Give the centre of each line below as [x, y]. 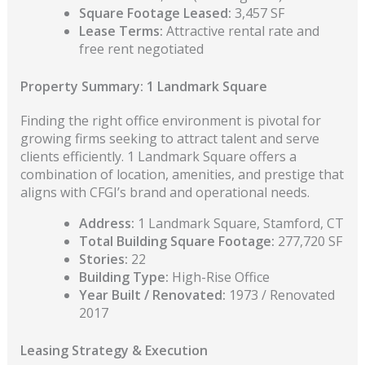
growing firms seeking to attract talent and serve [169, 138]
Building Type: [123, 277]
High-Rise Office [219, 277]
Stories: [103, 259]
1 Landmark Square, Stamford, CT [239, 223]
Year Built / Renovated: [152, 295]
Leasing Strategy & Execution [114, 350]
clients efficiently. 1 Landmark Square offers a [158, 156]
